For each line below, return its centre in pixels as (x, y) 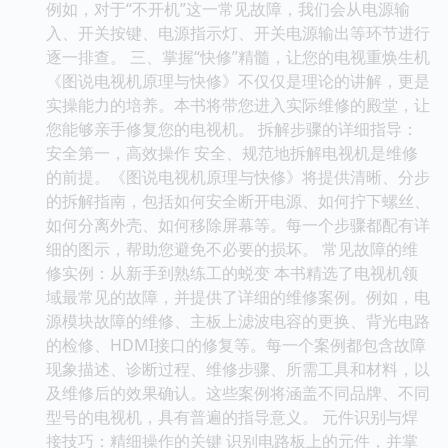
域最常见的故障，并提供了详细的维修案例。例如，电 (238, 296)
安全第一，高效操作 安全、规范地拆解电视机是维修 (232, 152)
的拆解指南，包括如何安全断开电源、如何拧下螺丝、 (238, 200)
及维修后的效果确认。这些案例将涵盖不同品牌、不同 (238, 392)
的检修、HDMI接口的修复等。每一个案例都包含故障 (236, 344)
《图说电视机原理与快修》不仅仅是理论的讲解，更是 (238, 80)
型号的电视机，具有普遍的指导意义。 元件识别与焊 (232, 416)
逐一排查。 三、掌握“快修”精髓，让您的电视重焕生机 (238, 56)
